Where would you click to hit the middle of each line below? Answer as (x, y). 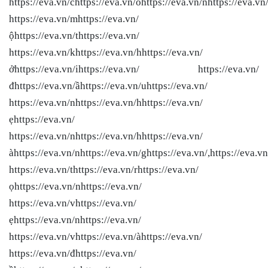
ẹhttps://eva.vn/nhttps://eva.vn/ (75, 220)
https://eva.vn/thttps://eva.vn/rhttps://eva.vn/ (104, 169)
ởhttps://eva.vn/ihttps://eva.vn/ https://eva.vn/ (134, 69)
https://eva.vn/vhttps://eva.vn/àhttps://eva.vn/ (106, 236)
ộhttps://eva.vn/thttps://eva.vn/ (74, 35)
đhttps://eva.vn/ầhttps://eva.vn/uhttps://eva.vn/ (108, 86)
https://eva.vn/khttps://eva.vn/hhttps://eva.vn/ (106, 52)
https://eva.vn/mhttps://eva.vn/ (74, 19)
